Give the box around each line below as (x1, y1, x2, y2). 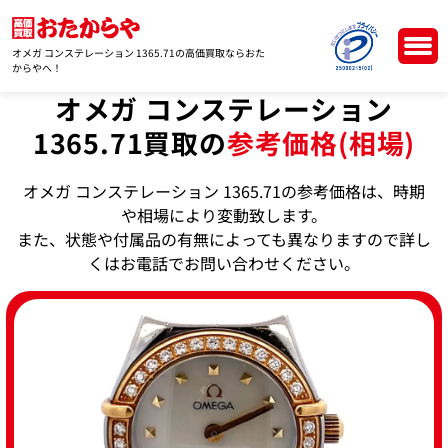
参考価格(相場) (226, 123, 416, 162)
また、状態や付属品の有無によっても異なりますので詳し (17, 226, 431, 251)
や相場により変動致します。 (121, 202, 327, 227)
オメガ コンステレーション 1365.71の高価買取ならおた (12, 45, 266, 61)
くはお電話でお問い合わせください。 (88, 250, 360, 275)
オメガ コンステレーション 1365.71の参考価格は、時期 (23, 178, 425, 203)
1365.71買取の (32, 123, 227, 162)
